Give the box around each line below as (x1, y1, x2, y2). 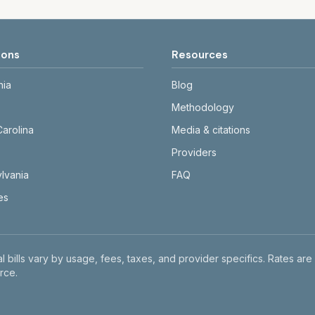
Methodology (172, 101, 234, 113)
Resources (172, 48, 228, 62)
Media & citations (172, 124, 250, 136)
